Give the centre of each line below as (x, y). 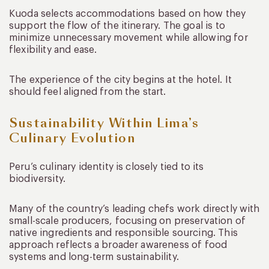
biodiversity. (38, 179)
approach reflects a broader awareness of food (118, 245)
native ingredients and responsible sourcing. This (123, 233)
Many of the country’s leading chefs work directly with (134, 209)
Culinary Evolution (72, 138)
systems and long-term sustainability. (94, 257)
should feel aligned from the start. (88, 92)
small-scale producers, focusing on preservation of (128, 221)
